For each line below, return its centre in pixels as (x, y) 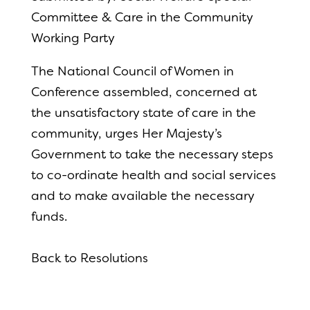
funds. (49, 217)
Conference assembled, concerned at (144, 92)
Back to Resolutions (89, 258)
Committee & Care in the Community (142, 17)
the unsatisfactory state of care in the (143, 113)
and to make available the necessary (142, 196)
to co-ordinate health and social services (153, 175)
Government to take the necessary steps (152, 154)
